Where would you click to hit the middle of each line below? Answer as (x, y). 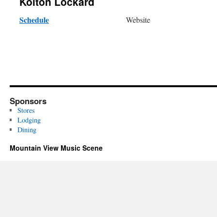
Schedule (34, 20)
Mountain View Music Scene (56, 148)
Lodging (29, 120)
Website (138, 20)
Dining (27, 130)
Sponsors (28, 101)
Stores (26, 110)
